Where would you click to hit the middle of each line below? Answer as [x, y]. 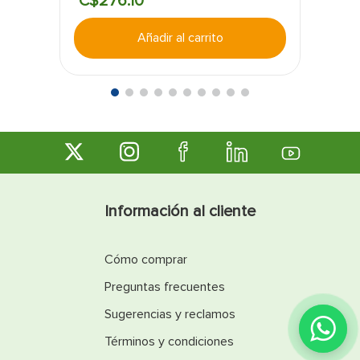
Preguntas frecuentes [165, 286]
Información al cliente [180, 211]
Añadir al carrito [180, 37]
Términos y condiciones [169, 341]
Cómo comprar [146, 259]
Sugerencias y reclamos [170, 314]
